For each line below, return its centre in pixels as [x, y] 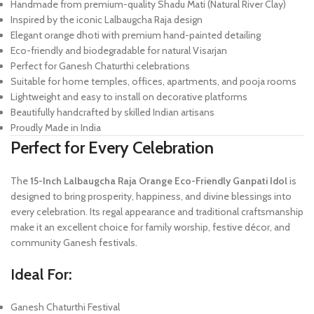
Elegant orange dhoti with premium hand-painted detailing [136, 35]
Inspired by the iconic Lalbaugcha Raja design [107, 20]
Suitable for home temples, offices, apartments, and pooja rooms [153, 82]
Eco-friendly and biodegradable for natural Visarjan [119, 51]
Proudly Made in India [56, 128]
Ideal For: [41, 275]
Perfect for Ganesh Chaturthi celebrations [100, 66]
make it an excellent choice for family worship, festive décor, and [150, 227]
